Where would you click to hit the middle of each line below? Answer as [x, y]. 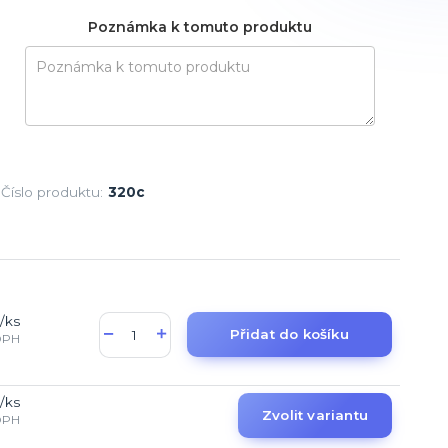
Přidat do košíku [289, 333]
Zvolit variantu [315, 414]
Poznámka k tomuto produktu [200, 26]
